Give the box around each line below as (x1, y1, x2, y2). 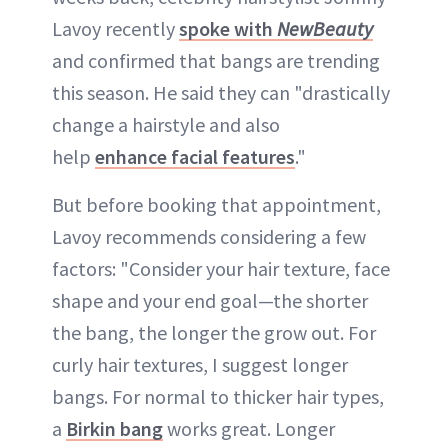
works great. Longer (163, 415, 335, 441)
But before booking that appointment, (52, 191, 381, 217)
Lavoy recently (52, 15, 179, 41)
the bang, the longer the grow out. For (52, 319, 376, 345)
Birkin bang (66, 415, 163, 441)
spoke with (179, 15, 277, 41)
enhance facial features (95, 143, 295, 169)
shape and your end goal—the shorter (52, 287, 368, 313)
